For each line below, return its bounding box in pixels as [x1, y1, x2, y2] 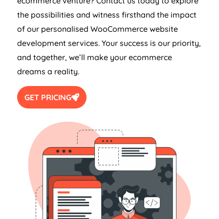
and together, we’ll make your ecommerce [17, 52, 172, 63]
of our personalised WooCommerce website [17, 24, 178, 34]
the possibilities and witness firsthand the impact [17, 10, 197, 20]
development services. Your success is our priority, [17, 38, 201, 48]
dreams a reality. [17, 66, 79, 77]
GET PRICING [24, 92, 71, 103]
